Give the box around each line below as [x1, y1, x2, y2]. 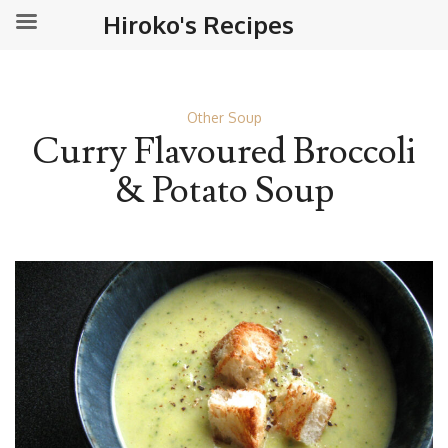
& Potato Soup [114, 168, 334, 214]
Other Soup [186, 109, 262, 126]
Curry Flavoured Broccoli [32, 129, 416, 175]
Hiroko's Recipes [103, 9, 294, 40]
